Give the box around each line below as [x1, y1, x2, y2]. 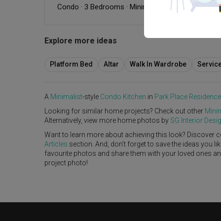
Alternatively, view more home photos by [44, 116, 170, 124]
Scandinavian [168, 2, 210, 12]
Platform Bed [50, 60, 93, 69]
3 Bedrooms [84, 2, 124, 12]
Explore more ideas [44, 36, 117, 46]
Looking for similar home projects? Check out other [44, 107, 205, 115]
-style [82, 92, 100, 101]
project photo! [44, 158, 88, 167]
